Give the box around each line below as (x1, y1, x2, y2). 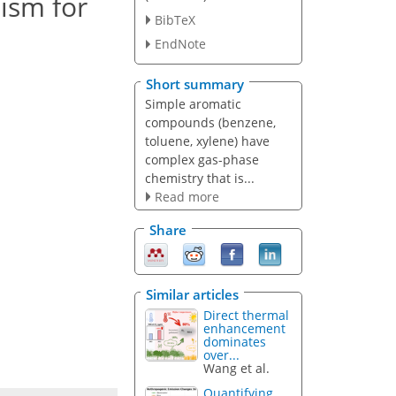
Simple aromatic (144, 95, 241, 112)
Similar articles (146, 285, 239, 303)
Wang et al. (203, 359, 270, 377)
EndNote (154, 35, 206, 53)
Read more (154, 187, 219, 205)
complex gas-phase (144, 150, 259, 168)
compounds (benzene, (144, 113, 276, 131)
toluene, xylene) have (144, 132, 270, 149)
